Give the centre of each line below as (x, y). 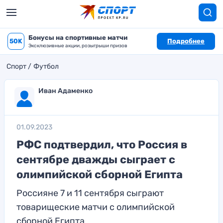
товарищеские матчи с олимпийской (96, 207)
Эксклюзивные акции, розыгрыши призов (78, 46)
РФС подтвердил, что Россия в (102, 145)
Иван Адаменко (65, 91)
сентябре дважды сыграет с (96, 160)
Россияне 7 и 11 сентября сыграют (90, 193)
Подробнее (186, 41)
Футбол (46, 66)
